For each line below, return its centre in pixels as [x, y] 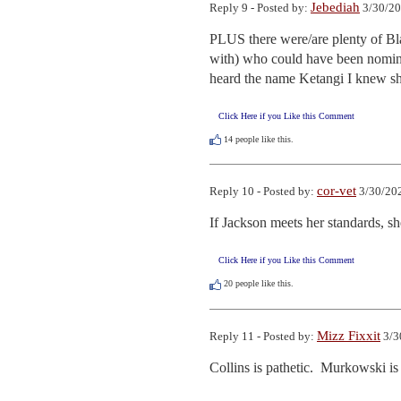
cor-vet [337, 191]
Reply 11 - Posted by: [263, 336]
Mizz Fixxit [349, 335]
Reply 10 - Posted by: [263, 192]
